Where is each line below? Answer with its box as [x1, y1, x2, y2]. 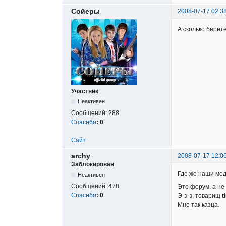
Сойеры [71, 7, 100, 16]
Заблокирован [71, 160, 114, 168]
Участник [71, 88, 98, 95]
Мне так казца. [178, 201, 219, 208]
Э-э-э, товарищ [178, 192, 222, 199]
